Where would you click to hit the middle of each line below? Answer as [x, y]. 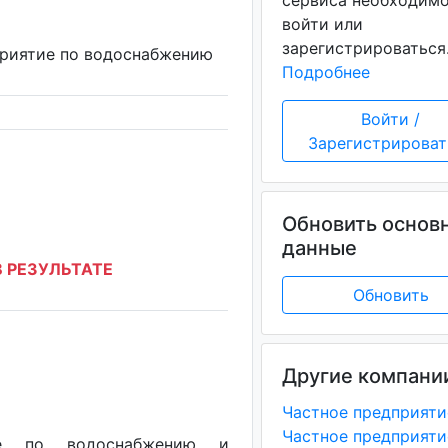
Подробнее [325, 72]
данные [319, 248]
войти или [322, 24]
